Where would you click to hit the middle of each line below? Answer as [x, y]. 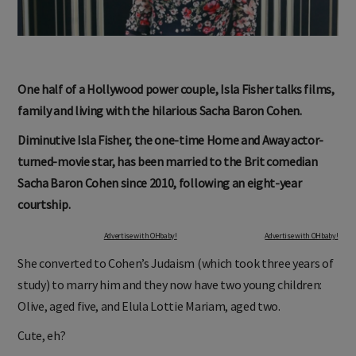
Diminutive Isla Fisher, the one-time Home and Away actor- [171, 140]
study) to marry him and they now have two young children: [170, 297]
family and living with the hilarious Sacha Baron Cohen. [160, 111]
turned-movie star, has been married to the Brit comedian [168, 162]
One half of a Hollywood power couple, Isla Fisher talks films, [176, 89]
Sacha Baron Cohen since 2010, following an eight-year [160, 183]
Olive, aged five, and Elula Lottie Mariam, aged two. [149, 318]
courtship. [44, 205]
